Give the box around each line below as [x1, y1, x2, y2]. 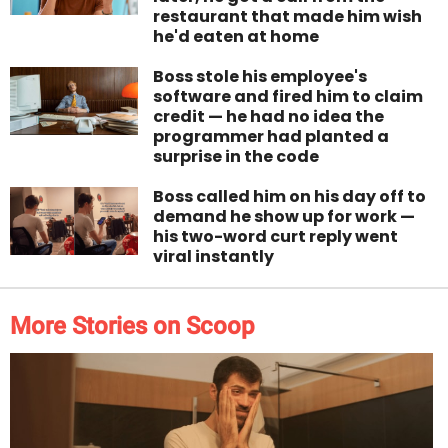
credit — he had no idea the [153, 105, 385, 129]
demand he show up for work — [153, 205, 416, 229]
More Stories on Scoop [10, 312, 255, 341]
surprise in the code [153, 145, 320, 169]
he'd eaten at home [153, 25, 320, 49]
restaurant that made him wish [153, 5, 423, 29]
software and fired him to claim [153, 85, 424, 109]
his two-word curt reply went [153, 225, 399, 249]
